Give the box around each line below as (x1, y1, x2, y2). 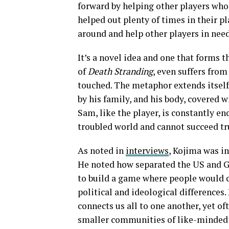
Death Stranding (88, 65, 153, 77)
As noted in (78, 145, 126, 156)
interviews (126, 145, 169, 156)
